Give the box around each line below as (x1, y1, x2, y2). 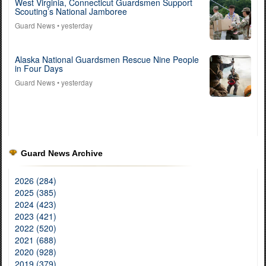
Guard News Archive (21, 148, 103, 158)
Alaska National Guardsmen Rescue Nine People (15, 53, 199, 65)
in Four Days (15, 62, 63, 74)
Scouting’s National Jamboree (15, 5, 127, 17)
